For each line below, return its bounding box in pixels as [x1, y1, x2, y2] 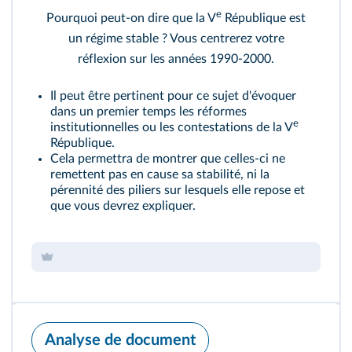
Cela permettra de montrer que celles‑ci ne [50, 152, 285, 165]
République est [222, 12, 306, 24]
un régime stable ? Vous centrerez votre [68, 32, 284, 45]
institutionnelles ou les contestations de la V [50, 121, 293, 134]
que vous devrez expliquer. [50, 200, 196, 212]
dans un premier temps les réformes [50, 105, 247, 118]
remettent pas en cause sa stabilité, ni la [50, 168, 269, 181]
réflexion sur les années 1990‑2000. [78, 53, 274, 65]
